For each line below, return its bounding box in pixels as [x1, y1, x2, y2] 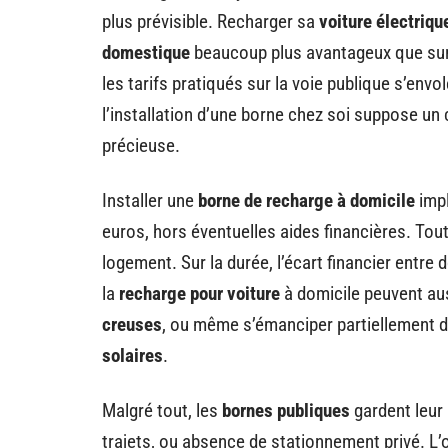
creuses [102, 312, 162, 336]
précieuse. [102, 133, 180, 157]
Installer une [102, 188, 198, 212]
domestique [102, 40, 190, 64]
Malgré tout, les [102, 398, 222, 422]
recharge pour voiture [119, 281, 280, 305]
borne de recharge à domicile [198, 188, 415, 212]
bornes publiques [222, 398, 350, 422]
